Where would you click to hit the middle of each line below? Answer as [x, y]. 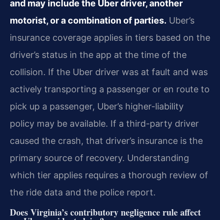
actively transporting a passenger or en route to [110, 89]
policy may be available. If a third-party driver [104, 123]
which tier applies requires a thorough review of [109, 175]
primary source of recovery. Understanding [99, 158]
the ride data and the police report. [83, 192]
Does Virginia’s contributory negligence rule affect [105, 212]
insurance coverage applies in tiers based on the [110, 37]
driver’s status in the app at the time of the [98, 55]
